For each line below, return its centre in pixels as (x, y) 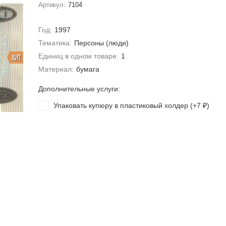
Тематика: (55, 43)
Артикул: (52, 5)
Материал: (56, 69)
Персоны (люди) (102, 43)
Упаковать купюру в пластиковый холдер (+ (125, 105)
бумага (88, 69)
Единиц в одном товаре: (78, 56)
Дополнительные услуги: (79, 89)
